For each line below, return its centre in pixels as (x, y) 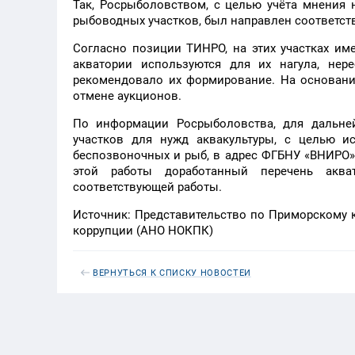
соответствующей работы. (147, 187)
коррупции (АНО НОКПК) (143, 231)
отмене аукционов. (127, 96)
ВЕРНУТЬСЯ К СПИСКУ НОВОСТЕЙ (172, 273)
